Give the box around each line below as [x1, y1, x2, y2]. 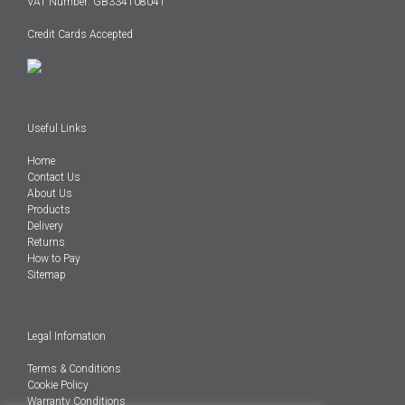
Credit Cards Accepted [27, 28, 133, 42]
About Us [27, 187, 72, 201]
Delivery [27, 220, 63, 233]
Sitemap [27, 268, 66, 282]
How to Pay [27, 252, 80, 266]
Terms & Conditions [27, 363, 121, 376]
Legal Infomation [27, 330, 106, 344]
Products [27, 203, 71, 217]
